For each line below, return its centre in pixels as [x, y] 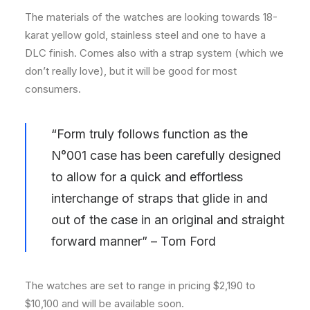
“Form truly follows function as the [149, 134]
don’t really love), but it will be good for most [131, 71]
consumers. [53, 89]
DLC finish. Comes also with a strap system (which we [154, 53]
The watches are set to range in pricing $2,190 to [140, 285]
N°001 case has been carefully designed [166, 155]
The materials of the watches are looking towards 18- [151, 17]
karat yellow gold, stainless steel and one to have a [145, 35]
